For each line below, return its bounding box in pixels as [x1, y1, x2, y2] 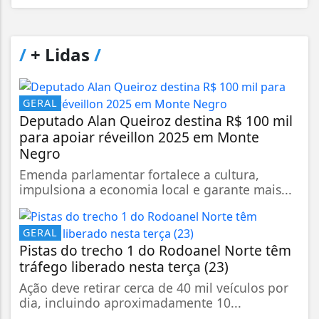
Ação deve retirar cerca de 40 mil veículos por [19, 278, 288, 296]
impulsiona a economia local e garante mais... [19, 180, 292, 198]
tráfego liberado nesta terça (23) [19, 256, 229, 276]
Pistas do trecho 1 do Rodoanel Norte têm [19, 240, 291, 260]
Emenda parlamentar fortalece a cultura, [19, 165, 259, 183]
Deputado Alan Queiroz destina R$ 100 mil [19, 110, 293, 130]
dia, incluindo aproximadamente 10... [19, 293, 241, 311]
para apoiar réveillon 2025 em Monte [19, 127, 259, 147]
